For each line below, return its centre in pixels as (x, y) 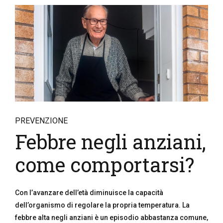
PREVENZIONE (41, 121)
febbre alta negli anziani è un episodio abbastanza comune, (111, 218)
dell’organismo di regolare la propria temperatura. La (102, 205)
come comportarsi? (105, 165)
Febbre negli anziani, (111, 142)
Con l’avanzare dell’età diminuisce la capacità (89, 193)
